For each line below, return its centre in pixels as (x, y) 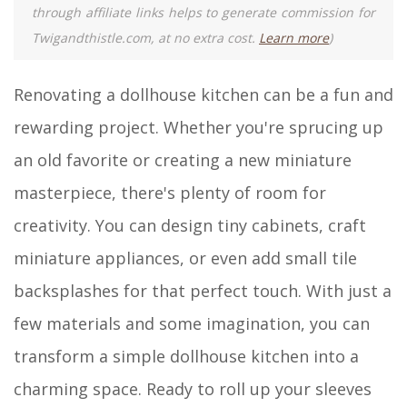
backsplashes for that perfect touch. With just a (203, 290)
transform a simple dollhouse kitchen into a (186, 356)
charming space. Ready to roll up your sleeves (193, 388)
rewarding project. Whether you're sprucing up (199, 127)
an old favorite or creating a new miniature (183, 159)
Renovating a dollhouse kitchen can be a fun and (203, 94)
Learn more (294, 37)
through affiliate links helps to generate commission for (203, 12)
